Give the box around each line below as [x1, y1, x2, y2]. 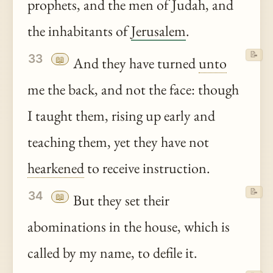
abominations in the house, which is [27, 217, 230, 236]
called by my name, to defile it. [27, 243, 197, 263]
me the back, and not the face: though [27, 79, 239, 99]
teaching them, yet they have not [27, 132, 209, 151]
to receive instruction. [84, 158, 210, 177]
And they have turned [70, 53, 199, 73]
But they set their [70, 191, 170, 210]
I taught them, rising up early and [27, 105, 215, 125]
